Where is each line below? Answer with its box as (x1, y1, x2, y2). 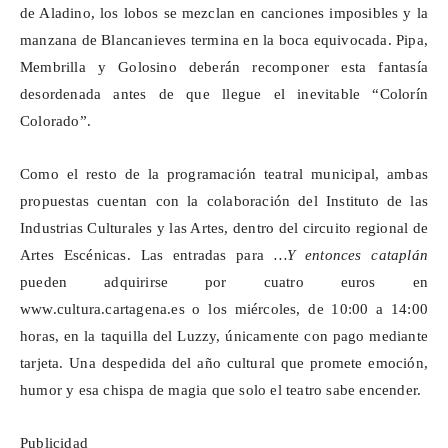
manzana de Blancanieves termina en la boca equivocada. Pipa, (20, 32, 429, 49)
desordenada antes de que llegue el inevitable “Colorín (20, 86, 428, 103)
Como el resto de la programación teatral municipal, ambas (20, 166, 428, 183)
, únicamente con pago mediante (216, 328, 428, 345)
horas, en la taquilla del (20, 328, 178, 345)
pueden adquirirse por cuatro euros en (20, 274, 428, 291)
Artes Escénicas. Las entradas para (20, 247, 274, 264)
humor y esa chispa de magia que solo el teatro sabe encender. (20, 382, 422, 399)
